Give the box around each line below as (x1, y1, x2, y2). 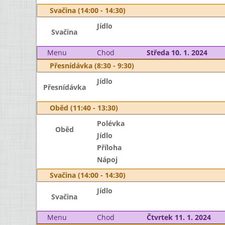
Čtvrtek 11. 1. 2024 (146, 212, 211, 222)
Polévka (96, 119, 125, 128)
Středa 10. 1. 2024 (146, 48, 207, 57)
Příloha (96, 143, 122, 152)
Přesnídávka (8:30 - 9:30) (50, 61, 134, 70)
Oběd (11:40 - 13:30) (50, 103, 118, 113)
